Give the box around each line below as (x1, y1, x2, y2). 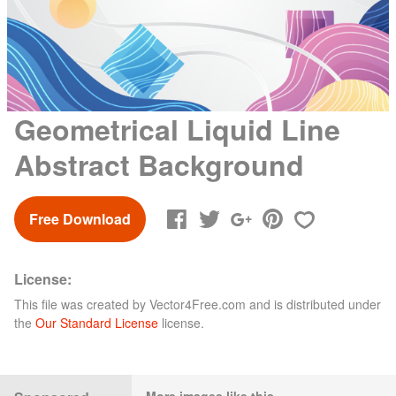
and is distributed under (246, 294, 381, 313)
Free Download (29, 208, 131, 229)
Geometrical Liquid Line (14, 108, 340, 149)
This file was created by (14, 294, 149, 313)
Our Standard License (35, 313, 158, 331)
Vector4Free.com (149, 294, 246, 313)
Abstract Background (14, 143, 304, 185)
